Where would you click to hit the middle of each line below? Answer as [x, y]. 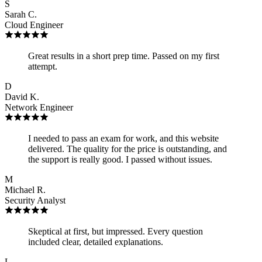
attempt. [43, 66]
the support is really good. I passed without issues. [120, 159]
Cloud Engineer [34, 25]
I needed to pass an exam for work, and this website [123, 138]
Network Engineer [39, 107]
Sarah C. [21, 14]
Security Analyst [35, 200]
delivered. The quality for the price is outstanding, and [127, 149]
